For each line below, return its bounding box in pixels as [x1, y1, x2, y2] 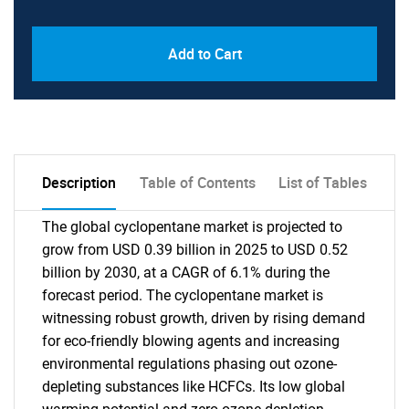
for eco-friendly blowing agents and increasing [42, 331, 340, 350]
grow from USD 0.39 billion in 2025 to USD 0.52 [42, 240, 348, 258]
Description [42, 172, 116, 193]
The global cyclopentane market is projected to [42, 217, 342, 236]
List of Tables [278, 172, 367, 193]
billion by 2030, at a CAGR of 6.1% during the [42, 263, 330, 281]
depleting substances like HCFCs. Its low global [42, 377, 345, 395]
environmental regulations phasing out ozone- [42, 354, 337, 372]
